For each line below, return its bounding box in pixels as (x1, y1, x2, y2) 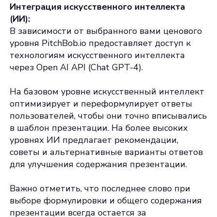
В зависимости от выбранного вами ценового (10, 25, 202, 37)
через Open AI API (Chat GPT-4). (10, 62, 143, 73)
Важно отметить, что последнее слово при (10, 183, 190, 194)
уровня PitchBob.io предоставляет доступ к (10, 37, 191, 49)
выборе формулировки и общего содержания (10, 195, 202, 206)
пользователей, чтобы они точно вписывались (10, 110, 207, 122)
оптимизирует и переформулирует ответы (10, 98, 192, 109)
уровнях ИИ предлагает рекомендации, (10, 134, 178, 146)
